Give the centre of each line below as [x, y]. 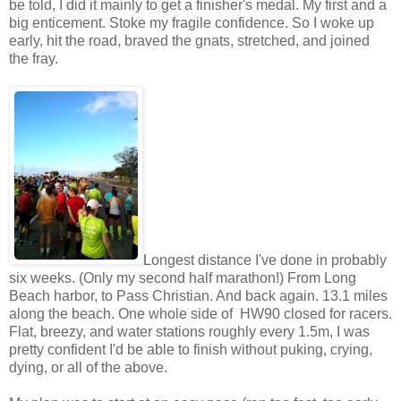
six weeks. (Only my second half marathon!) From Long [183, 277]
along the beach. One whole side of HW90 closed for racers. [200, 313]
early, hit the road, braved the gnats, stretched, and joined [189, 40]
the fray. [34, 58]
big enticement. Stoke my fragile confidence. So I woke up [192, 22]
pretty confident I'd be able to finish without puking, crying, [191, 349]
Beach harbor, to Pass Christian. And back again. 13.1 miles [198, 295]
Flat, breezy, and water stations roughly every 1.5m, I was [189, 331]
